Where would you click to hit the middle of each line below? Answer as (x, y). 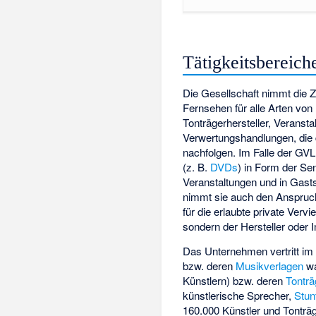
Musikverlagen (270, 265)
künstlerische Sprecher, (239, 295)
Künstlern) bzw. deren (235, 280)
